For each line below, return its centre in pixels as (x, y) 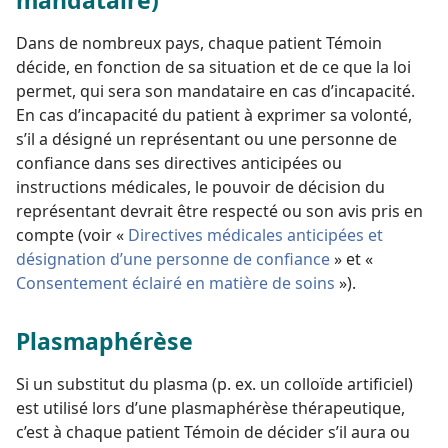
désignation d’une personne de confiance (173, 258)
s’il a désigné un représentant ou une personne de (206, 138)
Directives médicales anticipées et (255, 234)
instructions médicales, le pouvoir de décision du (200, 186)
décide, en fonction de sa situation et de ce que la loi (213, 66)
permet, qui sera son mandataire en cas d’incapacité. (215, 90)
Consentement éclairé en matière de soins (175, 282)
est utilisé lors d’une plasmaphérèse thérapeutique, (210, 407)
